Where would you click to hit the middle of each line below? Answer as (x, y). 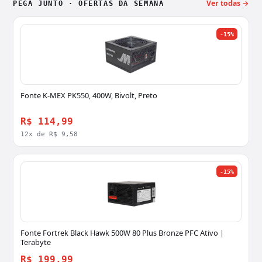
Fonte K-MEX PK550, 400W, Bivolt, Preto (89, 96)
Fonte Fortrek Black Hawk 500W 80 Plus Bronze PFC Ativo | (122, 233)
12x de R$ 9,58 (49, 134)
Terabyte (36, 242)
